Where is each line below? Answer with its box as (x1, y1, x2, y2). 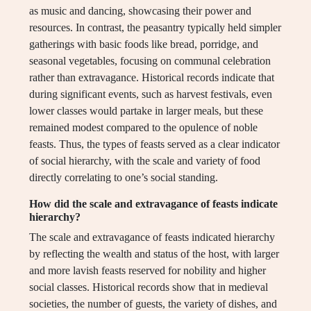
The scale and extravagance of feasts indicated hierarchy (29, 231, 275, 244)
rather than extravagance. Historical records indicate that (29, 72, 274, 84)
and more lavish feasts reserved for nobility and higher (29, 264, 266, 277)
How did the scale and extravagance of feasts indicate (29, 198, 278, 210)
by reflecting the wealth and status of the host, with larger (29, 248, 279, 260)
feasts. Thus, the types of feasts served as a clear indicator (29, 138, 280, 151)
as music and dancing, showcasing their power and (29, 5, 251, 17)
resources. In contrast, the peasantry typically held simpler (29, 22, 281, 34)
